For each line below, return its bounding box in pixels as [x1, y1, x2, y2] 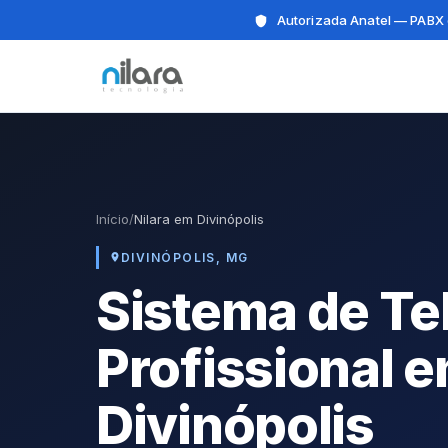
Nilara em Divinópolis [134, 211, 264, 227]
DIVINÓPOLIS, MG [121, 249, 249, 265]
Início [96, 211, 129, 227]
